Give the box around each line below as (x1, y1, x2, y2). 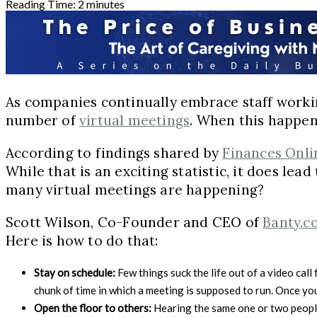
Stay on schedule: (34, 265, 117, 279)
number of (6, 111, 79, 129)
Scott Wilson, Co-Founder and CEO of (6, 213, 263, 231)
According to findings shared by (6, 144, 223, 161)
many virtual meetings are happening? (6, 180, 265, 198)
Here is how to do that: (6, 231, 158, 249)
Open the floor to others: (34, 301, 154, 314)
